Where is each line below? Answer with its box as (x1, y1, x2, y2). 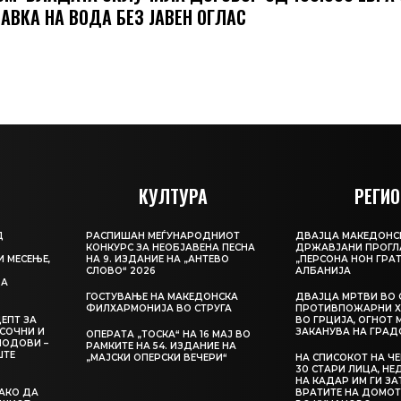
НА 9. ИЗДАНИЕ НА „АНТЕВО (86, 253, 230, 266)
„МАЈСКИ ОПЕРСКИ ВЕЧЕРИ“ (86, 352, 228, 364)
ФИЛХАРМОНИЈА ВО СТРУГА (86, 303, 233, 315)
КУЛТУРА (138, 183, 208, 210)
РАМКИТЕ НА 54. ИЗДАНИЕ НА (86, 340, 237, 353)
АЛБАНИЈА (295, 265, 352, 277)
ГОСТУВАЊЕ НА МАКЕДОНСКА (86, 291, 239, 303)
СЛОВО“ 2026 (86, 265, 157, 277)
